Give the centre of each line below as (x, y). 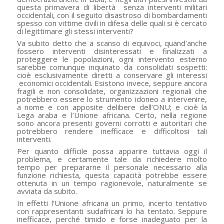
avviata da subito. (47, 191)
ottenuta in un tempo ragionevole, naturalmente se (112, 183)
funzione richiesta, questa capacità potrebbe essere (112, 175)
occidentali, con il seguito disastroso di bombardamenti (112, 15)
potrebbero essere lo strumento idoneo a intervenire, (112, 99)
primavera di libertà (82, 7)
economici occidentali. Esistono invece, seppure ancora (112, 83)
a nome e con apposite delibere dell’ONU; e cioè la (112, 107)
